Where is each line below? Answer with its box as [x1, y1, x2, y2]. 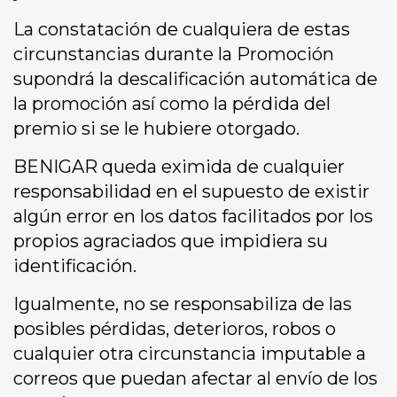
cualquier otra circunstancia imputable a [13, 343, 366, 365]
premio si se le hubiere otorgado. [13, 118, 300, 140]
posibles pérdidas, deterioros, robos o [13, 318, 336, 340]
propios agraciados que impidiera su [13, 230, 328, 253]
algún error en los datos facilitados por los [13, 206, 373, 228]
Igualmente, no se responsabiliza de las [13, 293, 352, 315]
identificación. [13, 255, 136, 277]
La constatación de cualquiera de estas [13, 19, 350, 41]
